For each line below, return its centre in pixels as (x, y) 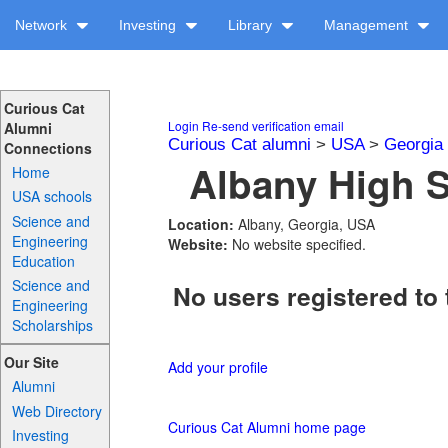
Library (252, 25)
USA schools (52, 196)
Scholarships (53, 324)
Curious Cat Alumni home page (267, 427)
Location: (203, 224)
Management (368, 25)
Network (43, 25)
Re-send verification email (273, 125)
